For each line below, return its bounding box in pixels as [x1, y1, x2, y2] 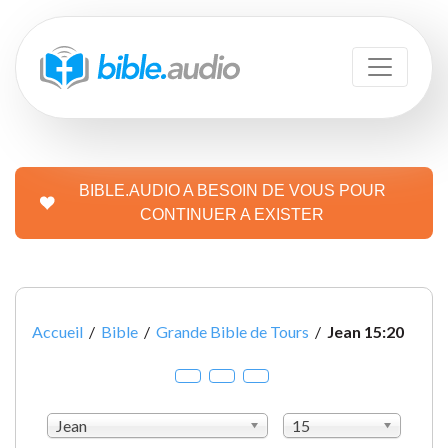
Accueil [32, 321, 83, 341]
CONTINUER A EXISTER [140, 205, 324, 223]
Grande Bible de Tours [156, 321, 309, 341]
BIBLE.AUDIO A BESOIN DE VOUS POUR [78, 181, 386, 199]
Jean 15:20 [327, 321, 404, 341]
